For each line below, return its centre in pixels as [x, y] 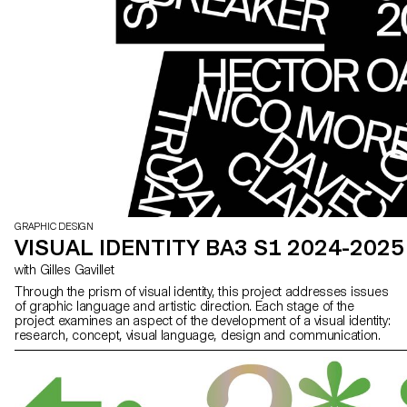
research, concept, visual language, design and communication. [198, 336]
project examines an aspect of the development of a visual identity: [203, 321]
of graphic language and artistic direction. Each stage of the [184, 307]
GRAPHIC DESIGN [54, 227]
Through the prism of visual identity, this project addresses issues [202, 292]
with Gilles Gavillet [77, 270]
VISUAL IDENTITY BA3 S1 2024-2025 [209, 248]
